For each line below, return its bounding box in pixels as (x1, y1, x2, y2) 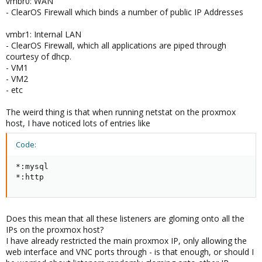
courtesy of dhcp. (6, 51, 71, 62)
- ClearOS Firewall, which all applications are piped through (6, 40, 226, 51)
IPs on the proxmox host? (6, 224, 104, 235)
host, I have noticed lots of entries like (6, 118, 150, 129)
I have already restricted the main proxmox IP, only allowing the (6, 235, 247, 246)
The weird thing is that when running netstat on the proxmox (6, 106, 236, 118)
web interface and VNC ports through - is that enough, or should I (6, 246, 254, 257)
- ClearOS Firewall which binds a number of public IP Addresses (6, 6, 243, 18)
